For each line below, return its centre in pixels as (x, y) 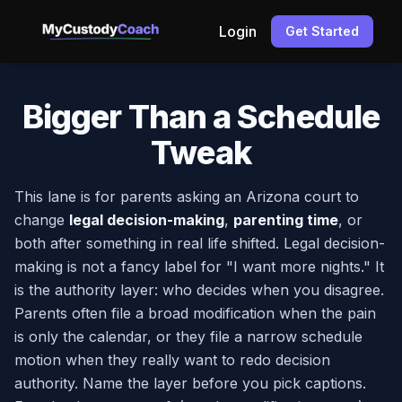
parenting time (286, 220)
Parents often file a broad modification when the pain (195, 313)
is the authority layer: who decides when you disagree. (199, 290)
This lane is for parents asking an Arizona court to (187, 197)
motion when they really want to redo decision (172, 360)
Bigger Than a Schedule (201, 117)
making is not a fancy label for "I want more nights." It (199, 267)
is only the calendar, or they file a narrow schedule (188, 336)
